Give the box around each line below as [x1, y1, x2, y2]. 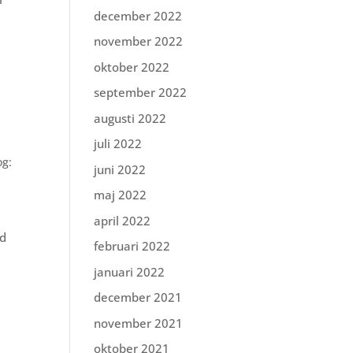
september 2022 [94, 84, 188, 100]
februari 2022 [94, 238, 171, 254]
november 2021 [94, 314, 184, 331]
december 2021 [94, 289, 183, 305]
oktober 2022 [94, 58, 170, 75]
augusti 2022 [94, 110, 167, 126]
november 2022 [94, 33, 184, 49]
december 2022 [94, 7, 183, 24]
